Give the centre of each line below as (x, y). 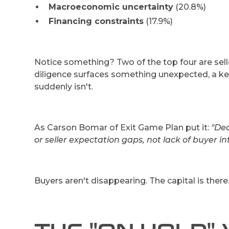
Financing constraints (96, 21)
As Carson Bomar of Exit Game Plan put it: (123, 127)
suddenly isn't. (64, 86)
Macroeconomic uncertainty (111, 7)
